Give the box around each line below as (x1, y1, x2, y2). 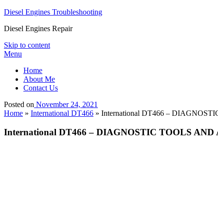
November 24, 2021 (36, 100, 98, 109)
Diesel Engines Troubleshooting (4, 8, 102, 16)
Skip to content (4, 41, 50, 49)
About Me (23, 75, 55, 83)
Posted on (4, 100, 34, 109)
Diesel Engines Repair (4, 24, 73, 33)
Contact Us (23, 84, 58, 92)
